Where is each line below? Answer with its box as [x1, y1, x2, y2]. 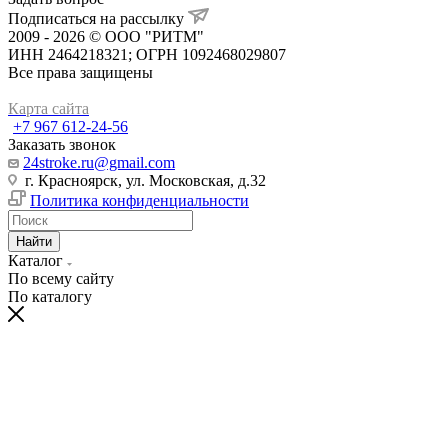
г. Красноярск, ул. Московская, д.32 [17, 171, 266, 189]
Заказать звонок [8, 135, 116, 153]
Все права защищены [8, 63, 153, 81]
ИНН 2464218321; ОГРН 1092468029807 [8, 45, 286, 63]
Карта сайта [8, 99, 89, 117]
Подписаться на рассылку [8, 9, 188, 27]
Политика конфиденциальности [30, 191, 249, 209]
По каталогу [8, 287, 92, 305]
